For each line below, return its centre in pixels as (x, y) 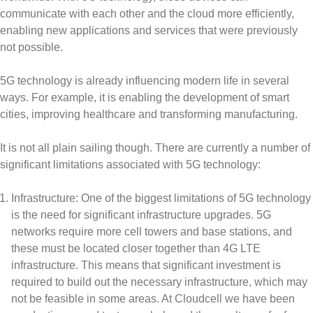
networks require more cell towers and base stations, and (152, 232)
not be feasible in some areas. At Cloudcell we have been (153, 299)
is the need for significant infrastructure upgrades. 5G (141, 215)
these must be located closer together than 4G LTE (136, 249)
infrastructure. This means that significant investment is (146, 265)
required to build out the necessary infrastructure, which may (159, 282)
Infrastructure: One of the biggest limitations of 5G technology (161, 198)
